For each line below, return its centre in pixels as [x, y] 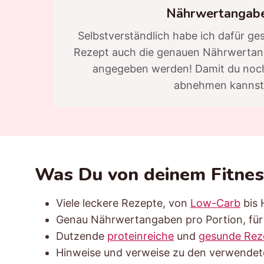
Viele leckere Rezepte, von [123, 203]
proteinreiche [141, 236]
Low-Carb [215, 203]
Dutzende [82, 236]
